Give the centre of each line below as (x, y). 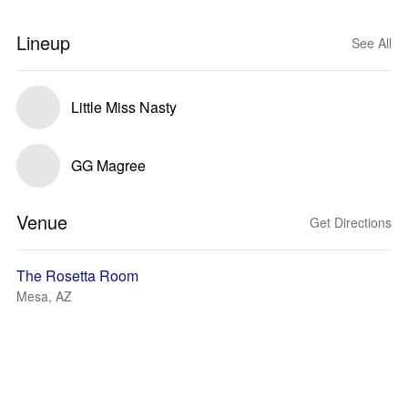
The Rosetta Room (77, 275)
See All (372, 43)
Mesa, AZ (44, 296)
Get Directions (351, 222)
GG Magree (108, 165)
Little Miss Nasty (124, 107)
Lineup (43, 42)
